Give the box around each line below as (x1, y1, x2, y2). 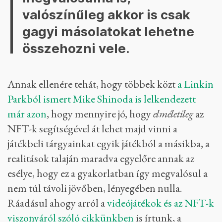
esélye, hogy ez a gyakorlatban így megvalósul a (7, 166, 208, 181)
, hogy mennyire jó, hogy (47, 107, 153, 121)
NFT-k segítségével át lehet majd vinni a (7, 121, 177, 136)
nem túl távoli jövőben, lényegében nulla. (7, 181, 182, 196)
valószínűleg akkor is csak (22, 7, 190, 23)
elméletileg (153, 107, 193, 121)
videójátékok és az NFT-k (107, 196, 214, 211)
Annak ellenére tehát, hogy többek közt (7, 77, 177, 92)
